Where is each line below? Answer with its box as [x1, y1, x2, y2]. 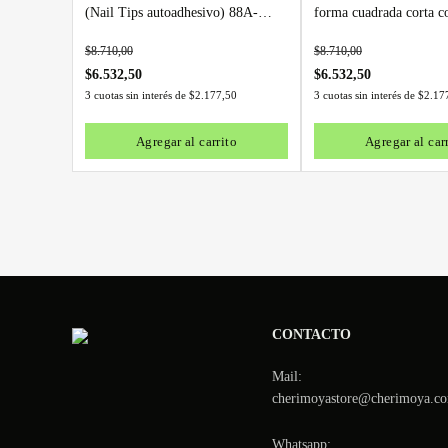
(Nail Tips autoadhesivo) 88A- [85, 5, 258, 20]
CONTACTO [272, 327, 351, 342]
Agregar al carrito [135, 133, 237, 149]
